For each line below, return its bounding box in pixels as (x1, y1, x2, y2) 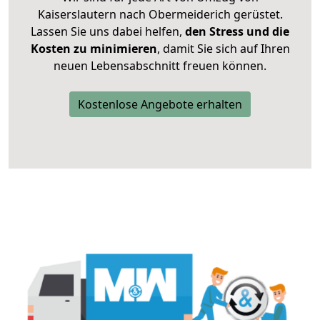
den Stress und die (182, 24, 289, 40)
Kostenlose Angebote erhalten (78, 96, 242, 113)
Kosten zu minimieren (30, 41, 157, 57)
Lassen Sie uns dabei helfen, (31, 24, 182, 40)
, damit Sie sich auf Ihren (156, 41, 290, 57)
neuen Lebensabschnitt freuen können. (54, 58, 266, 74)
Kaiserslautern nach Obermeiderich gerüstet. (37, 6, 283, 23)
